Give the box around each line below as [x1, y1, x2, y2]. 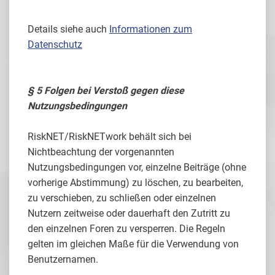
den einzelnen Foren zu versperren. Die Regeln [28, 223, 225, 234]
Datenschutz [28, 39, 82, 50]
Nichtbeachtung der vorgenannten [28, 146, 174, 158]
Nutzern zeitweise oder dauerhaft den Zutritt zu [28, 207, 230, 219]
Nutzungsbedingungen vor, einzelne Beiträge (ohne [28, 161, 246, 173]
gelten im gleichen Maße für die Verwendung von [28, 238, 239, 250]
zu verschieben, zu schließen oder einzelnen [28, 192, 216, 204]
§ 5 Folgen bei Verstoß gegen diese [28, 85, 184, 96]
